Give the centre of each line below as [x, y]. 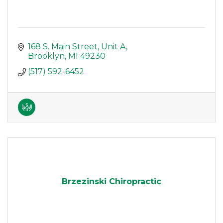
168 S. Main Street [63, 47]
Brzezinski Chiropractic [111, 182]
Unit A [113, 47]
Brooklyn [46, 56]
